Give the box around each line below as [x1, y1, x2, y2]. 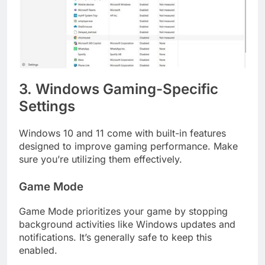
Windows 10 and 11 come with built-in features [19, 127, 226, 139]
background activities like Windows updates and [19, 218, 235, 230]
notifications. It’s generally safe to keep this [19, 231, 212, 243]
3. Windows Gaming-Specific [19, 80, 218, 98]
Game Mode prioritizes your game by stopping [19, 205, 228, 217]
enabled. [19, 244, 57, 256]
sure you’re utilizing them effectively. [19, 153, 182, 165]
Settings [19, 98, 75, 115]
